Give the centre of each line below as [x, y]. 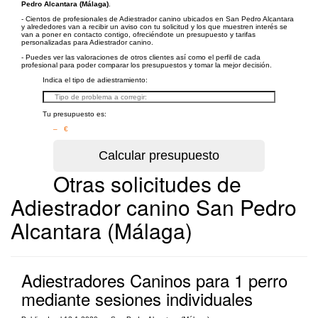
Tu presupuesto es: [75, 114]
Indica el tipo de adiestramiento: [95, 80]
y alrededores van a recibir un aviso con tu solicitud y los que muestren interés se [154, 27]
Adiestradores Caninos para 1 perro [154, 280]
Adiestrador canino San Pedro [154, 207]
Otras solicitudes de [147, 183]
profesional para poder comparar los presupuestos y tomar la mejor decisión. [147, 65]
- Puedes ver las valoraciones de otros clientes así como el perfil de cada [141, 57]
